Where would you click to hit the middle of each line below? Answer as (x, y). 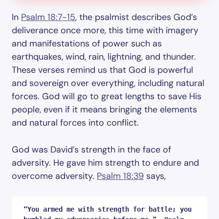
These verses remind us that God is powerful (102, 70)
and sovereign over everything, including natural (108, 83)
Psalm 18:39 (120, 176)
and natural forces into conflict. (75, 123)
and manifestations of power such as (87, 44)
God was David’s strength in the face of (91, 150)
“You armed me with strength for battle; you (108, 209)
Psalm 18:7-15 (48, 17)
